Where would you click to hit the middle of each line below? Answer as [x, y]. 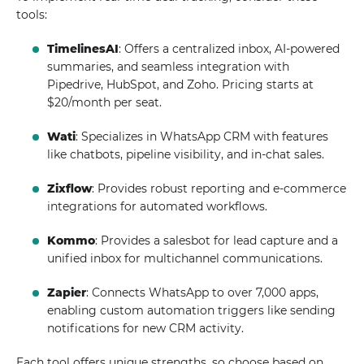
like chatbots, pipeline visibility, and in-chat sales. [186, 154]
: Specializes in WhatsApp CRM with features [202, 136]
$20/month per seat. [105, 102]
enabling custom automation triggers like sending [192, 310]
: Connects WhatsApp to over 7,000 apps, [203, 292]
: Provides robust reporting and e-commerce [219, 188]
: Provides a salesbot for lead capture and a [217, 240]
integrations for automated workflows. [158, 206]
